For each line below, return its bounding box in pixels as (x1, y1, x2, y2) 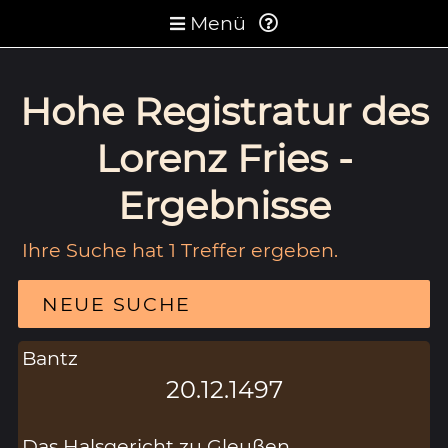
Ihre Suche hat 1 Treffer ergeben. (22, 237, 339, 262)
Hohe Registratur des (19, 87, 429, 135)
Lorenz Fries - (95, 134, 353, 182)
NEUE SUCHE (41, 291, 192, 316)
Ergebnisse (117, 181, 331, 229)
